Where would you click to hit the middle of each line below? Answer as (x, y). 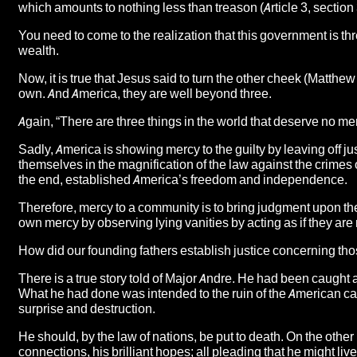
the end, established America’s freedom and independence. (183, 179)
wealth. (39, 50)
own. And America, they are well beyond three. (145, 93)
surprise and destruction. (87, 308)
